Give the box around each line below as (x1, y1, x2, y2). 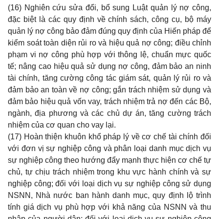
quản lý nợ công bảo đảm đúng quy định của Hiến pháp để (8, 27, 211, 35)
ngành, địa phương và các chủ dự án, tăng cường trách (8, 109, 211, 117)
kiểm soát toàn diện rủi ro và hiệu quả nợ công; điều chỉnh (8, 39, 211, 47)
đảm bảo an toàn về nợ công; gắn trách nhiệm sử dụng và (8, 86, 211, 94)
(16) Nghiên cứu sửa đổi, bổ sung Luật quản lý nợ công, (8, 3, 211, 12)
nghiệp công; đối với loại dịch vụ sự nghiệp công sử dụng (8, 179, 211, 188)
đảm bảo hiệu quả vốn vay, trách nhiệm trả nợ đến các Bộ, (8, 97, 211, 106)
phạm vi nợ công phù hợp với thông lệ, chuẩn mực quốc (8, 50, 211, 59)
